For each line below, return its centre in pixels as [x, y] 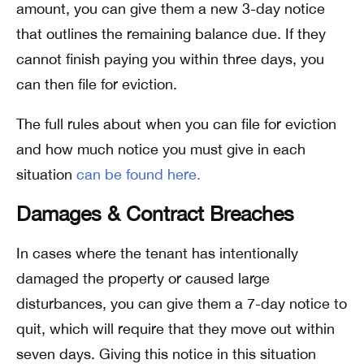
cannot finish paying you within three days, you [170, 59]
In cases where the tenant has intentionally [157, 253]
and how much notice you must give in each [161, 149]
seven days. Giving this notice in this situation [166, 354]
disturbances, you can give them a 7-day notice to [182, 303]
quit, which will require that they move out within [175, 329]
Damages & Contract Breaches [155, 213]
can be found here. [139, 174]
